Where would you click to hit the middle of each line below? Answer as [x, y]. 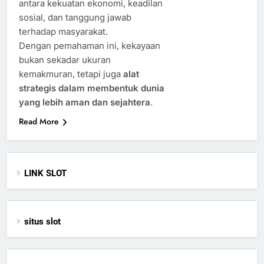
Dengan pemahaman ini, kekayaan [90, 45]
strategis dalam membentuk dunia [92, 88]
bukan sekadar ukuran [65, 60]
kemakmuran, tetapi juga [71, 74]
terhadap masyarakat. [63, 31]
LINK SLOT [45, 173]
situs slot [42, 221]
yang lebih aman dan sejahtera [85, 102]
